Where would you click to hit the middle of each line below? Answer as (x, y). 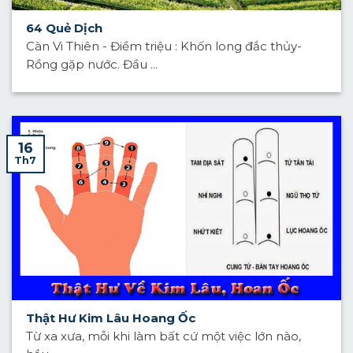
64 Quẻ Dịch (64, 28)
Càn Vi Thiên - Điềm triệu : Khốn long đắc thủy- (163, 47)
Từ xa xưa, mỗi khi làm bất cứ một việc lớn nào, (163, 337)
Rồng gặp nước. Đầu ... (91, 65)
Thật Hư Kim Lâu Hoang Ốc (110, 318)
